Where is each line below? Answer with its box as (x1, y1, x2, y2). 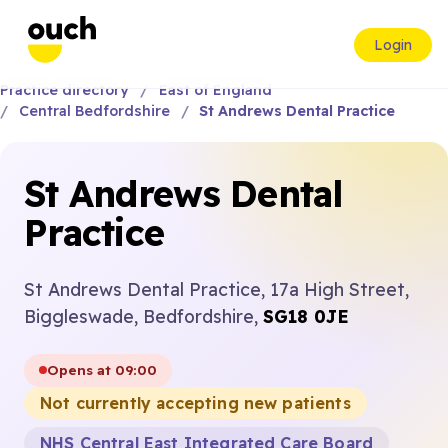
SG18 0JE (263, 305, 349, 327)
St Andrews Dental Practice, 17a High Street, (24, 278, 409, 300)
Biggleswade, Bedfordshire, (24, 305, 263, 327)
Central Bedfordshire (18, 102, 170, 120)
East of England (158, 81, 272, 99)
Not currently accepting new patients (40, 392, 351, 413)
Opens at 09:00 (47, 361, 158, 379)
